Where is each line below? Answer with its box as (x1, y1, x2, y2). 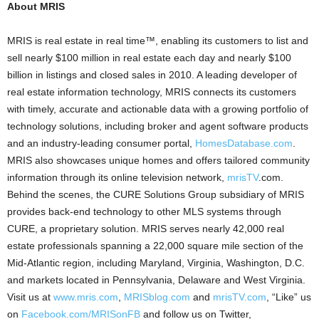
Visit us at (7, 291, 53, 303)
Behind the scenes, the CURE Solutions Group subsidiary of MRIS (7, 189, 304, 200)
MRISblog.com (124, 291, 190, 303)
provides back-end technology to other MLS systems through (7, 206, 281, 217)
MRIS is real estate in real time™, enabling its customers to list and (7, 35, 308, 46)
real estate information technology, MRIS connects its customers (7, 86, 296, 98)
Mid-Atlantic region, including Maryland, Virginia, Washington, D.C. (7, 257, 305, 268)
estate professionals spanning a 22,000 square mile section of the (7, 240, 303, 251)
